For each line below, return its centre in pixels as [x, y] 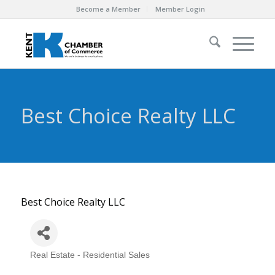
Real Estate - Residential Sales [90, 255]
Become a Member [108, 9]
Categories [56, 261]
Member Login [180, 9]
